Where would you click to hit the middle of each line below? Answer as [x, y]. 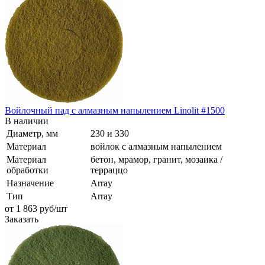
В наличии [27, 121]
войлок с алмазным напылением [156, 146]
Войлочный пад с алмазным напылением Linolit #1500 [115, 110]
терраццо [109, 170]
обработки [28, 170]
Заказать [22, 219]
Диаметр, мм [32, 133]
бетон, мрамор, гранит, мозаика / [156, 159]
